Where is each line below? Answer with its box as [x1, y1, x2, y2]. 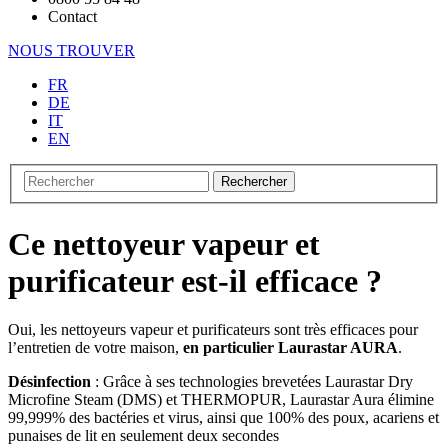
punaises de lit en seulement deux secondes [8, 427, 279, 445]
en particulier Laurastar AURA [183, 339, 398, 357]
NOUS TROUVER [8, 41, 135, 59]
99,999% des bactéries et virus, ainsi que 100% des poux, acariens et [8, 409, 439, 427]
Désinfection [8, 373, 91, 391]
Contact [48, 7, 97, 25]
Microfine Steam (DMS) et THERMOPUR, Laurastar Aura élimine [8, 391, 434, 409]
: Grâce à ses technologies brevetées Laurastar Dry [91, 373, 413, 391]
